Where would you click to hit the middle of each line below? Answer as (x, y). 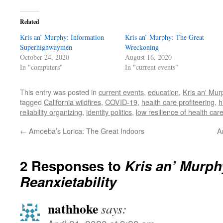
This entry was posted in (59, 92)
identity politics (109, 112)
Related (30, 22)
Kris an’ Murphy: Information (62, 37)
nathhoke (73, 209)
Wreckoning (142, 47)
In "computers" (41, 67)
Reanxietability (68, 181)
